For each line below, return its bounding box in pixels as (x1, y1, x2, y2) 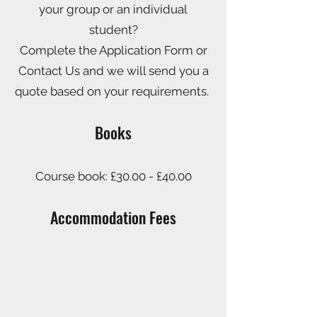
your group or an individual (39, 2, 188, 16)
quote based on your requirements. (15, 84, 212, 98)
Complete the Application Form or (19, 43, 207, 57)
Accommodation (50, 206, 146, 229)
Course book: (35, 169, 110, 183)
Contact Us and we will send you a (18, 64, 209, 78)
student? (88, 23, 138, 37)
